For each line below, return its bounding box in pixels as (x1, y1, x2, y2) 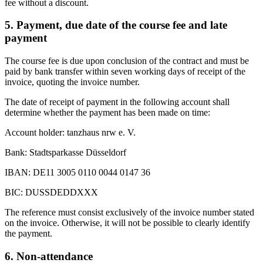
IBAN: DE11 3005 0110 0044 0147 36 (5, 167, 150, 178)
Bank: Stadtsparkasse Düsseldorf (5, 147, 126, 158)
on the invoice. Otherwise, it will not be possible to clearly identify (5, 218, 250, 228)
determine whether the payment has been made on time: (5, 107, 210, 118)
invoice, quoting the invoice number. (5, 77, 140, 87)
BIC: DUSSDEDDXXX (5, 187, 98, 198)
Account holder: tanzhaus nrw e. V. (5, 127, 136, 138)
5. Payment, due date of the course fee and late (5, 19, 227, 32)
